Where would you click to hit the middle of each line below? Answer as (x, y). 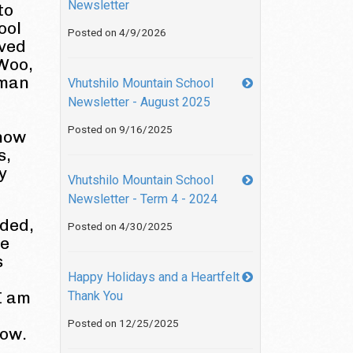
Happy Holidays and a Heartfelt (154, 277)
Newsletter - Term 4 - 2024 (143, 199)
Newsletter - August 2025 (139, 102)
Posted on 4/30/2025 (120, 226)
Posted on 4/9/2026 (117, 32)
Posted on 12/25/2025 (123, 323)
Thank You (95, 296)
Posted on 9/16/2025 (120, 129)
